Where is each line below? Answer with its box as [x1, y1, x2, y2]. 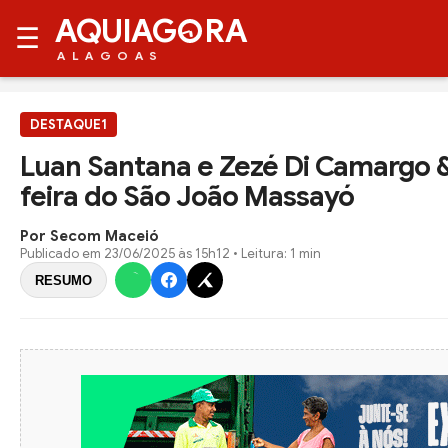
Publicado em [20, 245, 104, 262]
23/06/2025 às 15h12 [104, 245, 230, 262]
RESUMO [35, 272, 92, 288]
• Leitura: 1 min [230, 245, 321, 262]
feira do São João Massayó [20, 179, 354, 214]
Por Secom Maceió [20, 227, 159, 245]
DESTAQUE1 [30, 116, 107, 133]
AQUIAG [55, 11, 176, 51]
